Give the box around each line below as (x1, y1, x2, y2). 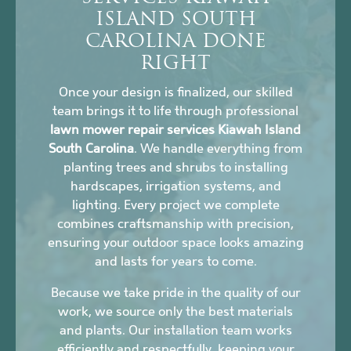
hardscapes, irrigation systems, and (70, 179, 281, 194)
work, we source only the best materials (58, 304, 293, 320)
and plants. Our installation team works (59, 323, 292, 338)
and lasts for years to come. (94, 254, 257, 270)
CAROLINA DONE (85, 33, 266, 52)
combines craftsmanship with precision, (57, 216, 294, 232)
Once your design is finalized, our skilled (58, 85, 293, 100)
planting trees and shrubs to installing (63, 160, 288, 175)
